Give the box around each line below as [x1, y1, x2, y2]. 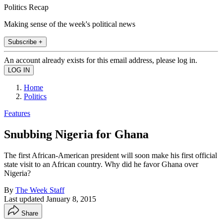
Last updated [4, 194, 46, 203]
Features [4, 109, 30, 117]
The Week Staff [15, 185, 64, 194]
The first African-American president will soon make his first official [4, 151, 217, 160]
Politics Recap [4, 2, 49, 11]
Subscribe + [8, 38, 43, 46]
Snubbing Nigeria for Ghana [4, 127, 149, 141]
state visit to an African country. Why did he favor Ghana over [4, 160, 198, 168]
